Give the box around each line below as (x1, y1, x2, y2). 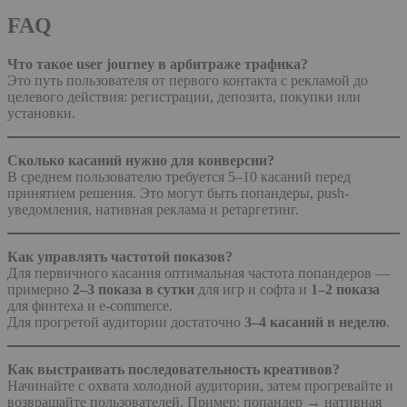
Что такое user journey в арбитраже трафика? (7, 55, 308, 72)
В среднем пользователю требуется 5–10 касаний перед (7, 168, 351, 184)
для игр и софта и (194, 281, 311, 297)
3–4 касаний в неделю (244, 313, 386, 330)
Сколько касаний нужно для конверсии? (7, 152, 274, 168)
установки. (7, 104, 75, 121)
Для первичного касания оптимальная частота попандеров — (7, 264, 390, 281)
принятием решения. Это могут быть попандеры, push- (7, 184, 349, 201)
